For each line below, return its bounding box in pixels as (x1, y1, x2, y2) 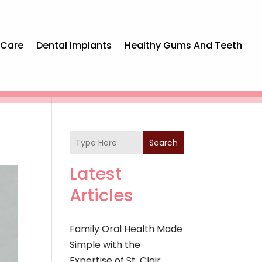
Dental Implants (36, 39, 112, 53)
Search (149, 137, 178, 149)
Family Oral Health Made (70, 222, 183, 236)
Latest (70, 162, 122, 186)
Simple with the (70, 238, 141, 252)
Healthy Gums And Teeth (125, 39, 243, 53)
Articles (70, 184, 134, 208)
